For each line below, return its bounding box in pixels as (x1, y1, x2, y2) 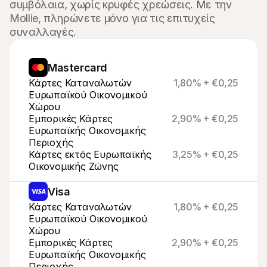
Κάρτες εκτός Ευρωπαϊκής (29, 148, 151, 160)
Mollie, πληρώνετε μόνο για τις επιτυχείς (10, 12, 215, 24)
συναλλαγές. (10, 26, 77, 38)
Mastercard (48, 61, 107, 74)
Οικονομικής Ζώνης (29, 160, 119, 172)
